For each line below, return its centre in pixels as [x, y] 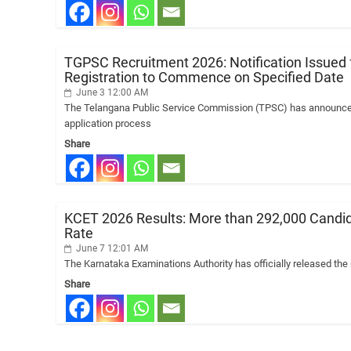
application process [108, 123]
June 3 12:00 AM [111, 92]
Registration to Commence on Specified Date [204, 77]
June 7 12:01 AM [111, 248]
